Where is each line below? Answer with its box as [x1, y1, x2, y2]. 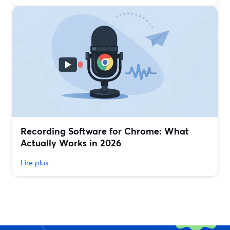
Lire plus [21, 158, 48, 168]
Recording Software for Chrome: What [21, 125, 189, 138]
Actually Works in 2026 [21, 137, 121, 149]
